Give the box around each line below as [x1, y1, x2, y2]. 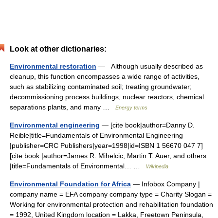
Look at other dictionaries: [10, 45, 107, 53]
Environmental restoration [10, 62, 96, 70]
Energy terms [115, 105, 147, 110]
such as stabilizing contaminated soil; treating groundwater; [10, 83, 192, 91]
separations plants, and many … [10, 103, 115, 111]
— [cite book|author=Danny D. [100, 121, 195, 129]
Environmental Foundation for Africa [10, 180, 131, 188]
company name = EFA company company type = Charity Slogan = [10, 190, 212, 198]
